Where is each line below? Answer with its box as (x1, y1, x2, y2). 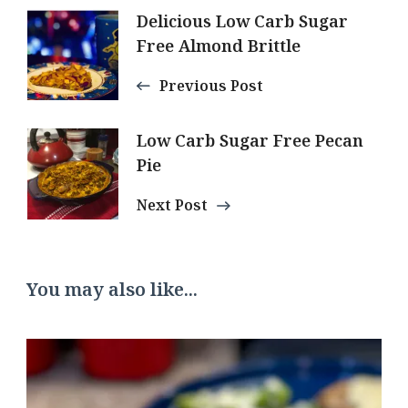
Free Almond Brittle (137, 34, 301, 56)
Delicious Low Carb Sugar (137, 9, 348, 32)
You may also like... (26, 276, 198, 301)
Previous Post (159, 75, 263, 96)
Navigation (26, 46, 207, 93)
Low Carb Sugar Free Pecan (137, 128, 363, 151)
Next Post (137, 194, 208, 215)
